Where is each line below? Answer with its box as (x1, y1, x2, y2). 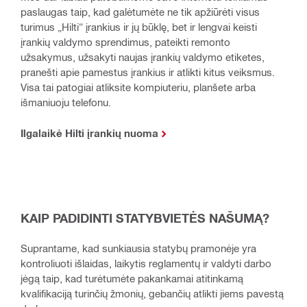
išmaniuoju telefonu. (21, 95, 111, 108)
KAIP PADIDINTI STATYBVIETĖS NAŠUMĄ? (21, 210, 269, 225)
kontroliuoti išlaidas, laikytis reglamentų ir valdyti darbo (21, 256, 271, 269)
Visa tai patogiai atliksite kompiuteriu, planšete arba (21, 80, 256, 93)
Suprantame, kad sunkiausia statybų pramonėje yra (21, 241, 256, 254)
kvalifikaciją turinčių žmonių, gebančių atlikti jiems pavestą (21, 286, 284, 299)
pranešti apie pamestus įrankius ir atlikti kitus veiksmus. (21, 65, 275, 78)
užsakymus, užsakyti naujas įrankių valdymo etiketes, (21, 50, 265, 63)
